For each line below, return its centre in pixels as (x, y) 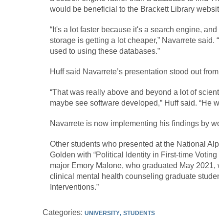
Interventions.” (74, 187)
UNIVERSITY (102, 213)
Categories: (64, 213)
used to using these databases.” (105, 51)
